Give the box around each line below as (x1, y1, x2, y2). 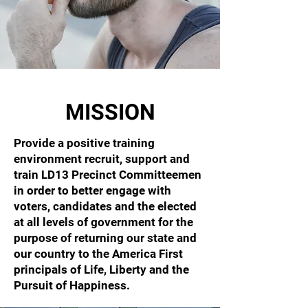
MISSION (65, 96, 155, 129)
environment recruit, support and (14, 152, 190, 166)
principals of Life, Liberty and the (14, 263, 189, 276)
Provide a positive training (14, 136, 155, 150)
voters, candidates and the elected (14, 199, 197, 213)
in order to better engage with (14, 184, 171, 197)
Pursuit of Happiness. (14, 278, 130, 292)
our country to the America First (14, 247, 183, 261)
